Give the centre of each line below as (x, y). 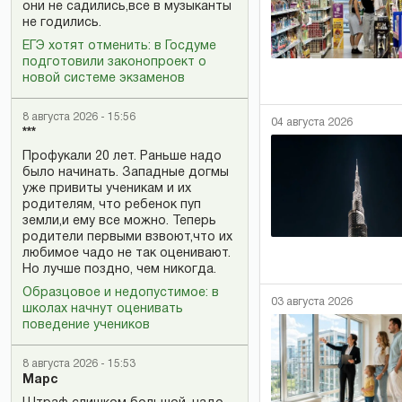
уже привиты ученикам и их (107, 188)
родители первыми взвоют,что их (127, 237)
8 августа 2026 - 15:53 (79, 363)
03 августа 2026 (312, 301)
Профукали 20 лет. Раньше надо (122, 156)
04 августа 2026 (312, 122)
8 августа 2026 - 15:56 (79, 117)
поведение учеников (86, 325)
